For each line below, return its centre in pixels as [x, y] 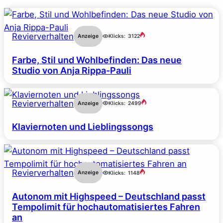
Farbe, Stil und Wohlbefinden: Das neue [97, 60]
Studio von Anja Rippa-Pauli [72, 70]
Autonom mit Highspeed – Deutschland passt [109, 196]
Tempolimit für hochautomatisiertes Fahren [106, 207]
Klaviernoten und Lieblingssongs [83, 127]
